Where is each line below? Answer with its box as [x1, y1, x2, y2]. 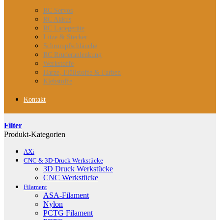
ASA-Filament [43, 191, 89, 199]
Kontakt [24, 96, 46, 103]
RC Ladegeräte [43, 25, 84, 32]
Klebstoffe [43, 78, 72, 85]
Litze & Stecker [43, 33, 87, 41]
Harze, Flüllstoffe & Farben [43, 69, 121, 76]
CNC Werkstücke [43, 173, 98, 182]
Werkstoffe [43, 60, 74, 67]
